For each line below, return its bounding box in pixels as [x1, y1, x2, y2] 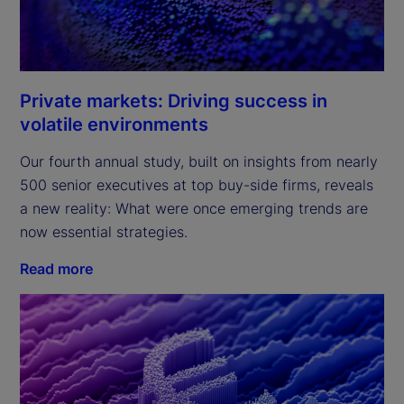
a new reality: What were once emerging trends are [20, 199, 368, 218]
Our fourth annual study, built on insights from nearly [20, 152, 378, 171]
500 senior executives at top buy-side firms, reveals [20, 176, 373, 195]
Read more [20, 260, 93, 279]
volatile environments [20, 114, 208, 136]
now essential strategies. [20, 223, 188, 242]
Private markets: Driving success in [20, 90, 327, 113]
